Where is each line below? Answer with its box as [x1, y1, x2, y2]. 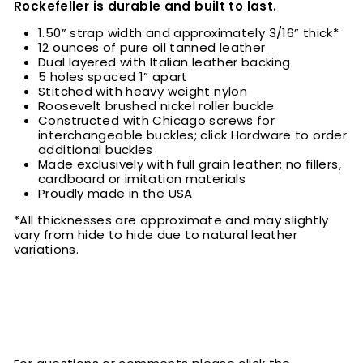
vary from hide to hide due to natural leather [14, 226, 297, 244]
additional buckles [38, 141, 153, 159]
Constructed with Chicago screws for [38, 112, 275, 130]
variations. [14, 241, 79, 258]
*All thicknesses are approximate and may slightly [14, 211, 329, 229]
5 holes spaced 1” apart [38, 68, 188, 86]
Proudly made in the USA [38, 185, 193, 203]
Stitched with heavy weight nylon [38, 83, 247, 100]
